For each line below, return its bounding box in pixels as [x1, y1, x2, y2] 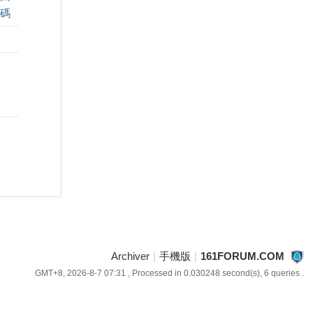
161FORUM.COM [200, 250, 284, 262]
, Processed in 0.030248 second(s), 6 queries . [125, 268, 304, 278]
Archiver [110, 250, 150, 262]
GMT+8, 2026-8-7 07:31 [34, 268, 126, 278]
